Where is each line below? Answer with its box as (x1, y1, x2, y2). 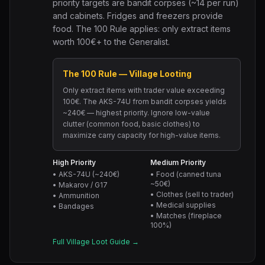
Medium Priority (150, 158, 206, 167)
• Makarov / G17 (53, 180, 108, 189)
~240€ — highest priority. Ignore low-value (63, 108, 210, 117)
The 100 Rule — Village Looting (63, 69, 192, 79)
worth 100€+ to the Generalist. (53, 37, 170, 47)
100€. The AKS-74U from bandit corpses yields (63, 97, 227, 106)
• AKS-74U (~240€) (53, 170, 119, 179)
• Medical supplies (150, 201, 216, 209)
